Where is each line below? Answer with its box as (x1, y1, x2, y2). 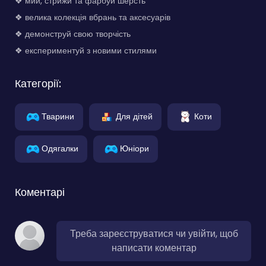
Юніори (120, 142, 149, 154)
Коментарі (15, 185, 65, 200)
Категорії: (15, 76, 61, 91)
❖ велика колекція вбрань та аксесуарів (15, 11, 170, 24)
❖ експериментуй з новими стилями (15, 45, 157, 57)
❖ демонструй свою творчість (15, 28, 131, 40)
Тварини (42, 110, 74, 122)
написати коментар (111, 241, 197, 255)
